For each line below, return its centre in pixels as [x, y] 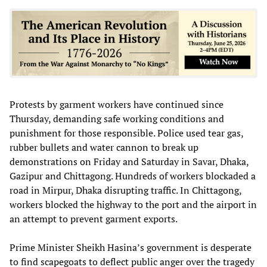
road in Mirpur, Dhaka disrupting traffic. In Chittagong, [125, 190]
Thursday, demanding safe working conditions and [117, 118]
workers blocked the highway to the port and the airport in [133, 204]
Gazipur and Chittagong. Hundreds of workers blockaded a [133, 176]
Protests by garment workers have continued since [117, 104]
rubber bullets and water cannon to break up [104, 147]
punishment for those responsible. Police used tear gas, [126, 133]
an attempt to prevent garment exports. [94, 218]
